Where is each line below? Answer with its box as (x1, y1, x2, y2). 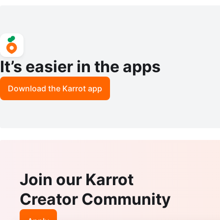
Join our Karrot (20, 169, 134, 189)
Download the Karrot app (8, 83, 102, 93)
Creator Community (20, 189, 171, 209)
